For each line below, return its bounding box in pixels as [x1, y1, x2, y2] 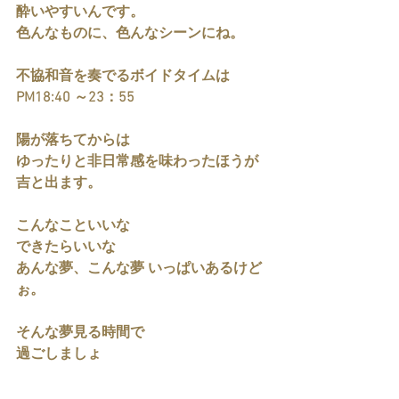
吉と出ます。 [16, 175, 102, 192]
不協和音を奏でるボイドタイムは [16, 68, 230, 85]
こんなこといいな [16, 217, 130, 235]
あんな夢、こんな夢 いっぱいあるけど [16, 260, 262, 278]
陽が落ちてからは [16, 132, 130, 150]
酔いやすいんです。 [16, 4, 144, 21]
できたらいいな [16, 239, 116, 256]
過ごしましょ [16, 346, 102, 363]
